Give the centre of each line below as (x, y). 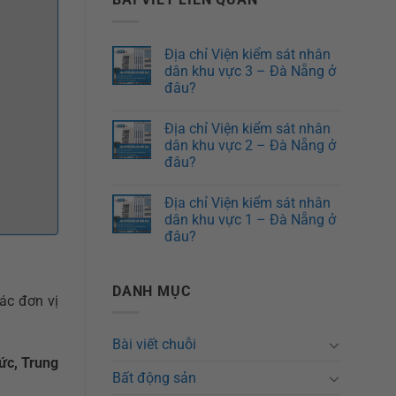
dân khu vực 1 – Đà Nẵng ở (250, 219)
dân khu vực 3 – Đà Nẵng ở (250, 71)
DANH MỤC (152, 291)
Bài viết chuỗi (154, 345)
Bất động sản (154, 378)
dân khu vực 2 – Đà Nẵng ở (250, 145)
